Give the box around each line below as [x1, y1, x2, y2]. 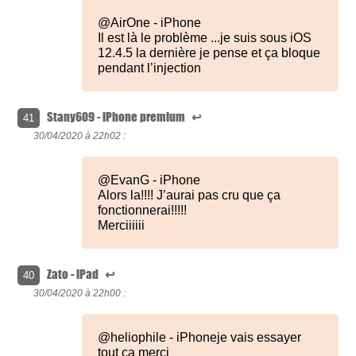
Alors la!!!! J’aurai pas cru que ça [98, 188, 281, 203]
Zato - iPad [47, 265, 102, 284]
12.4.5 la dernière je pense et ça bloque [98, 46, 321, 60]
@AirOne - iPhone [98, 16, 202, 30]
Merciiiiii [98, 219, 145, 233]
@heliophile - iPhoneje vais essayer [98, 331, 302, 345]
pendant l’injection [98, 61, 202, 75]
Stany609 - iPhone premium [47, 108, 188, 126]
